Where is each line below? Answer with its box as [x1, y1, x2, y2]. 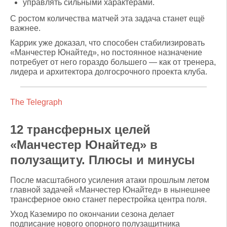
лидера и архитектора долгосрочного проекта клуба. [10, 67, 207, 76]
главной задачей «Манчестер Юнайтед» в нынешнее [10, 185, 210, 194]
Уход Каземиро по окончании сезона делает [10, 209, 174, 218]
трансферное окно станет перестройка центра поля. [10, 195, 207, 204]
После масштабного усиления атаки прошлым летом [10, 175, 209, 184]
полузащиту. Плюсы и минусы [10, 153, 195, 167]
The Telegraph [10, 97, 62, 106]
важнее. [10, 23, 41, 32]
